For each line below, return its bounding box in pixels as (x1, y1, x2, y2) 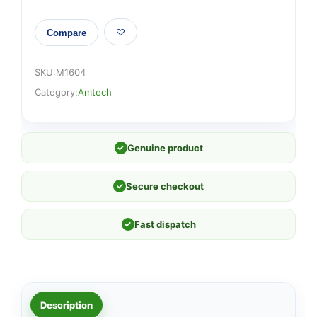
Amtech (78, 86, 112, 98)
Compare (47, 27, 86, 38)
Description (40, 299, 93, 311)
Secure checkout (126, 180, 204, 192)
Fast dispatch (134, 219, 196, 230)
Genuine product (127, 142, 203, 154)
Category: (35, 86, 78, 98)
